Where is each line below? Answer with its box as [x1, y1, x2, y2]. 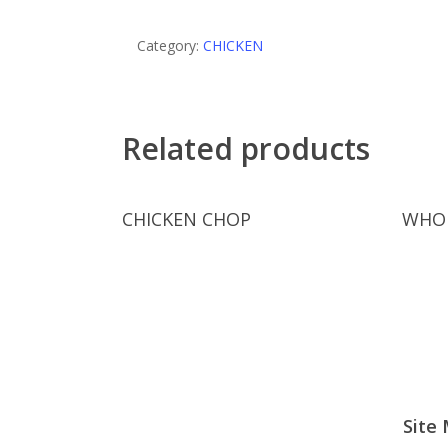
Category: [137, 36, 203, 55]
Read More [191, 199, 264, 219]
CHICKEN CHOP [122, 207, 251, 231]
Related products [122, 128, 370, 169]
